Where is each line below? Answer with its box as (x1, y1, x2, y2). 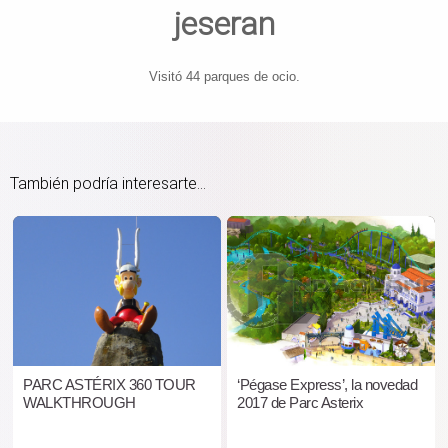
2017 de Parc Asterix (237, 394, 363, 412)
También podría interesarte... (10, 174, 206, 194)
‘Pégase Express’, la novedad (237, 376, 417, 394)
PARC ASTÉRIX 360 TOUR (23, 376, 196, 394)
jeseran (173, 5, 275, 44)
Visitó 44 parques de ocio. (148, 69, 300, 85)
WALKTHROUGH (23, 394, 136, 412)
